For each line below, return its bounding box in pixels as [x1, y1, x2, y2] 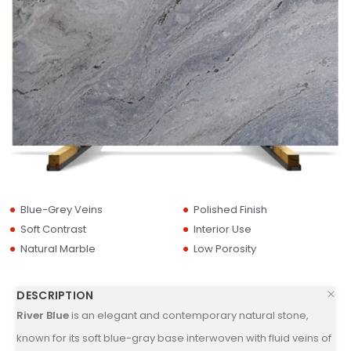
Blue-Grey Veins [20, 201, 103, 217]
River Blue [16, 307, 70, 323]
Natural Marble [20, 241, 96, 256]
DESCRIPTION [16, 287, 94, 303]
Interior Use [193, 221, 251, 237]
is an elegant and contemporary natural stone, [69, 307, 309, 323]
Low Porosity [193, 241, 256, 256]
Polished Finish [193, 201, 267, 217]
